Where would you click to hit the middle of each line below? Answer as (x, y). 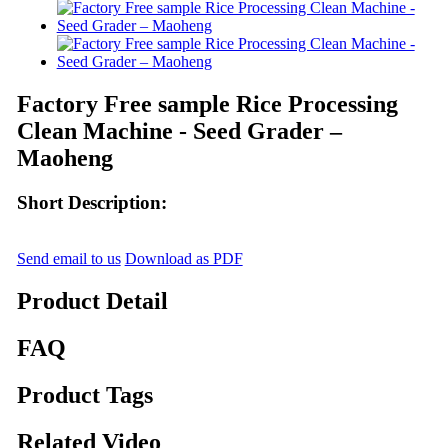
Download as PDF (183, 259)
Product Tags (84, 395)
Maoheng (64, 157)
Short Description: (91, 202)
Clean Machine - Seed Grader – (179, 130)
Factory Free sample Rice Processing (207, 103)
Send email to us (68, 259)
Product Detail (92, 301)
